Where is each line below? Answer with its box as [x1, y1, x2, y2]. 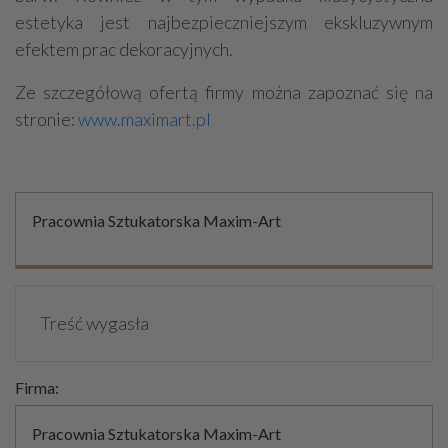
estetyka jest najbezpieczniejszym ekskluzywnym [15, 11, 433, 34]
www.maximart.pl [78, 108, 211, 131]
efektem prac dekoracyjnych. [15, 38, 233, 61]
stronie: [15, 108, 78, 131]
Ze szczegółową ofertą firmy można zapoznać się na [15, 81, 433, 104]
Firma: [15, 378, 59, 398]
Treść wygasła [40, 312, 149, 335]
